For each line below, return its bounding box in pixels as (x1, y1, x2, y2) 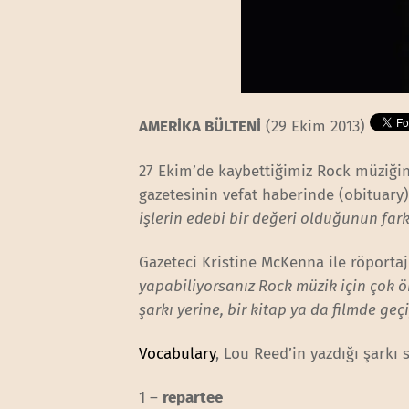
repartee (163, 387, 224, 407)
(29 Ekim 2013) (261, 117, 371, 137)
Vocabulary (139, 343, 216, 363)
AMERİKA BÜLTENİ (139, 117, 262, 137)
